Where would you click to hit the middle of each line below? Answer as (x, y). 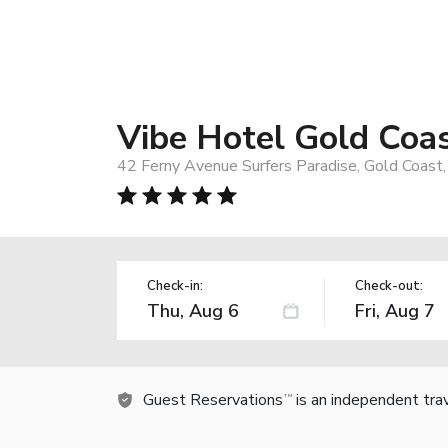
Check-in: (175, 285)
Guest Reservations (213, 399)
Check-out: (388, 285)
